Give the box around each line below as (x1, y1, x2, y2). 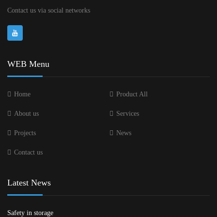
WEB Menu (7, 59, 49, 69)
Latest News (7, 178, 51, 188)
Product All (116, 91, 148, 98)
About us (14, 110, 39, 118)
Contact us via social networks (7, 7, 90, 15)
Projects (14, 129, 36, 137)
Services (116, 110, 139, 118)
